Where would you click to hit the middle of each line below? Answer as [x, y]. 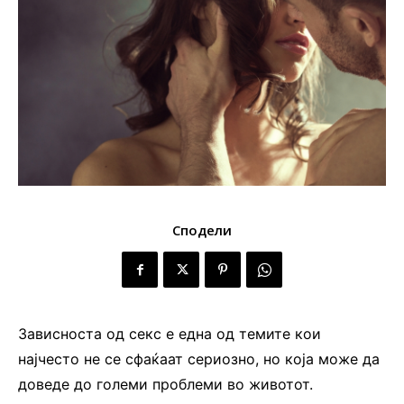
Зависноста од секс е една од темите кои [170, 334]
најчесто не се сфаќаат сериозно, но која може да [199, 359]
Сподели [202, 230]
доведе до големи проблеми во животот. [165, 385]
